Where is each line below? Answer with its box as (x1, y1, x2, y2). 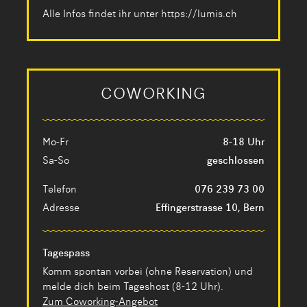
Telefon (42, 185, 77, 195)
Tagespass (42, 249, 90, 259)
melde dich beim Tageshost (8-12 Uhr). (42, 282, 223, 293)
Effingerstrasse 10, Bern (156, 204, 265, 214)
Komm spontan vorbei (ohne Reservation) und (42, 267, 253, 278)
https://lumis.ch (161, 10, 237, 20)
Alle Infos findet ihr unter (42, 10, 161, 20)
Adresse (42, 204, 79, 214)
